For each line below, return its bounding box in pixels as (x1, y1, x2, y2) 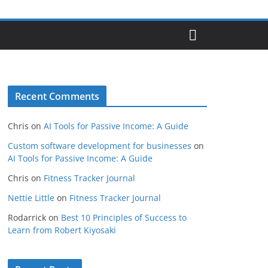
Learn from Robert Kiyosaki (8, 224, 116, 236)
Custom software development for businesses (8, 139, 191, 151)
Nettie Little (8, 191, 54, 203)
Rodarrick (8, 211, 46, 223)
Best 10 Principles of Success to (61, 211, 187, 223)
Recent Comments (15, 89, 100, 103)
